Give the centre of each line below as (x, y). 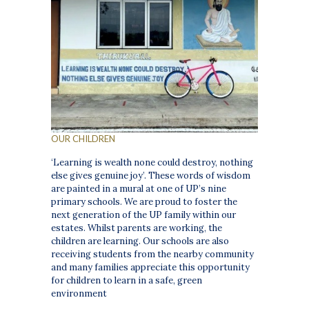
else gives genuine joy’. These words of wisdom (151, 176)
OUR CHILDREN (83, 139)
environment (79, 294)
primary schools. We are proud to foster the (144, 202)
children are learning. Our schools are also (140, 241)
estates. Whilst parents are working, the (137, 228)
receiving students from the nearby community (153, 255)
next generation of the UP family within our (144, 215)
